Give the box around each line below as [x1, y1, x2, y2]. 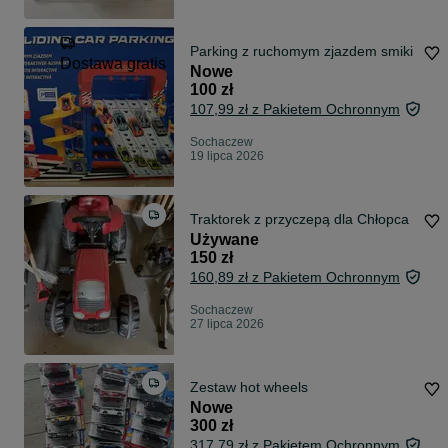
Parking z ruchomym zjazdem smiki [190, 43, 413, 60]
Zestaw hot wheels [190, 379, 308, 396]
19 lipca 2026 [190, 149, 264, 164]
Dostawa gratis [60, 55, 166, 73]
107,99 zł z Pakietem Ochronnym [190, 101, 400, 118]
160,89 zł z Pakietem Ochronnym [190, 269, 400, 286]
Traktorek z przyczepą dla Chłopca [190, 211, 409, 228]
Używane [190, 231, 259, 249]
